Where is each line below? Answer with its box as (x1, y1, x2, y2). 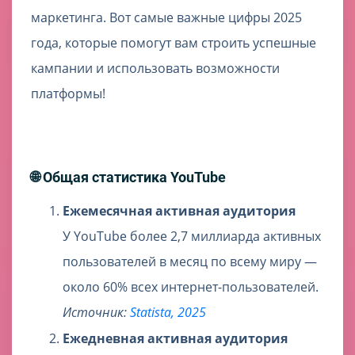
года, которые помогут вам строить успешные (31, 34, 316, 52)
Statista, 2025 (130, 303, 206, 322)
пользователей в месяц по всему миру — (63, 253, 317, 271)
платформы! (31, 85, 105, 103)
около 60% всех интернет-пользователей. (63, 278, 319, 296)
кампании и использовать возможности (31, 59, 280, 78)
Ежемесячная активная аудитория (63, 202, 296, 220)
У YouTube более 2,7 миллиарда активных (63, 227, 321, 246)
